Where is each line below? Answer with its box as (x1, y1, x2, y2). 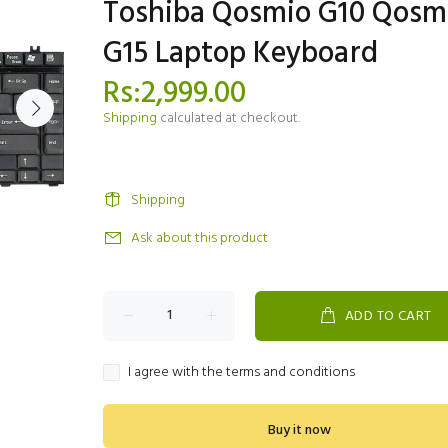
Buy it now (267, 419, 331, 442)
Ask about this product (131, 227, 268, 250)
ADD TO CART (344, 305, 432, 328)
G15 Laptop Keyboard (103, 30, 378, 78)
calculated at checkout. (157, 107, 300, 130)
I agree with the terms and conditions (128, 361, 355, 384)
